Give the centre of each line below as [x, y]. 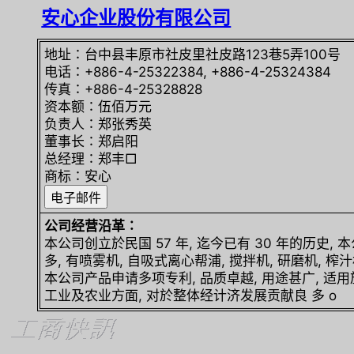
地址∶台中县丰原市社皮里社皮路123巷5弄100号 [193, 55]
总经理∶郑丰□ [91, 159]
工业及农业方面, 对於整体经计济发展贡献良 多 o [191, 296]
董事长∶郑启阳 [92, 141]
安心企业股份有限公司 [136, 18]
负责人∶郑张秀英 [98, 124]
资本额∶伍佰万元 [98, 107]
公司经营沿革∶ [92, 226]
